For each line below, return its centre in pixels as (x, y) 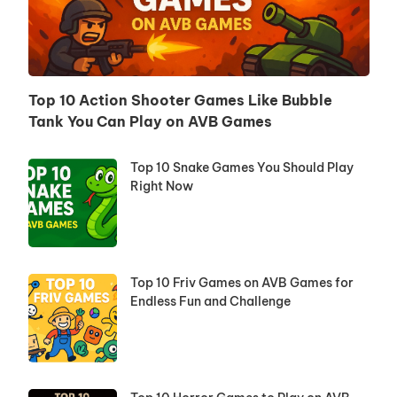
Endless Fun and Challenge (210, 301)
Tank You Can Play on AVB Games (150, 121)
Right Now (161, 186)
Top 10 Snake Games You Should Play (241, 167)
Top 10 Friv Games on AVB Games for (241, 283)
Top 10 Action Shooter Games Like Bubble (180, 100)
